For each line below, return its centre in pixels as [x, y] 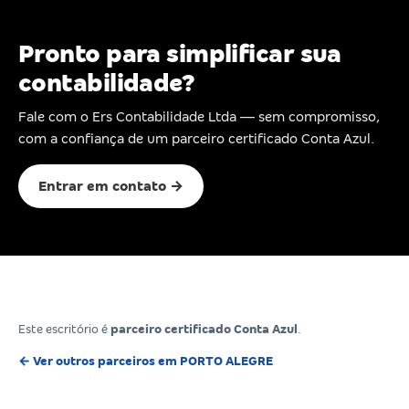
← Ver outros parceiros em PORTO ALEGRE [146, 361]
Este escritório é [64, 329]
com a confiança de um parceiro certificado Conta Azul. [196, 138]
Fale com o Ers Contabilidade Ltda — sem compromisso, [199, 116]
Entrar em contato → [111, 186]
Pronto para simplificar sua [180, 54]
